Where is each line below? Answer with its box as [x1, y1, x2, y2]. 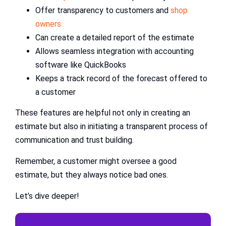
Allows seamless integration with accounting [35, 46, 194, 56]
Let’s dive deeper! [15, 191, 79, 201]
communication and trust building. [15, 135, 134, 145]
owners [35, 19, 61, 29]
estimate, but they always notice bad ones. [15, 169, 168, 180]
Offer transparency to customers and [35, 5, 171, 15]
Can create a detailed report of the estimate [35, 32, 194, 42]
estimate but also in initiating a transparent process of [15, 121, 208, 131]
